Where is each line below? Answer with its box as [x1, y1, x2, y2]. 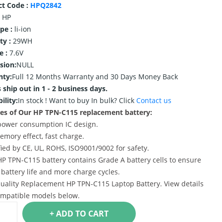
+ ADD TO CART [88, 208, 109, 219]
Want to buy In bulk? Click [49, 96, 136, 105]
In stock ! [17, 96, 49, 105]
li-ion [14, 24, 31, 34]
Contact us [136, 96, 171, 105]
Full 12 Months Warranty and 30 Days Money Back [11, 72, 178, 81]
